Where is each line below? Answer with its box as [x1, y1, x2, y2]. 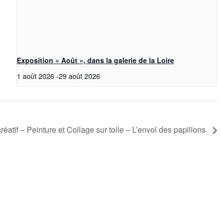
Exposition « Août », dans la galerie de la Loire [16, 55, 174, 66]
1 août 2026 [16, 71, 54, 81]
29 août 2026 [58, 71, 100, 81]
